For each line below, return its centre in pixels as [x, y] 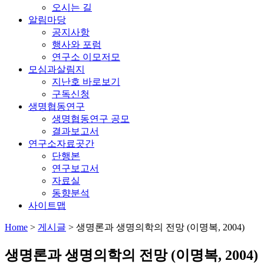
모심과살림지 [57, 69]
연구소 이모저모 [86, 57]
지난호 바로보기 [86, 81]
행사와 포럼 [77, 44]
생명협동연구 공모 [91, 118]
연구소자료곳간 [61, 143]
